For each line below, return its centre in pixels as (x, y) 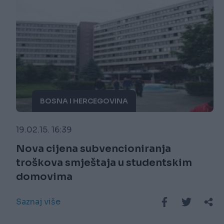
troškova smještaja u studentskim (104, 163)
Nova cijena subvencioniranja (93, 149)
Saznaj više (38, 202)
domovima (44, 177)
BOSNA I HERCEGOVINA (84, 101)
